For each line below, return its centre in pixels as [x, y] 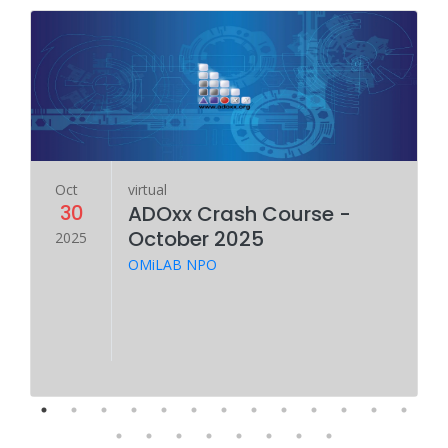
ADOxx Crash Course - [239, 214]
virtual [147, 189]
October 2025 [196, 239]
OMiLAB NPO [172, 264]
